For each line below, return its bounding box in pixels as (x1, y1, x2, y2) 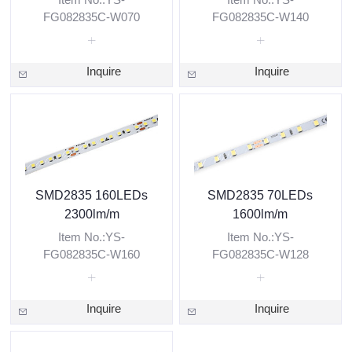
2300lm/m (64, 207, 119, 222)
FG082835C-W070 (43, 10, 141, 24)
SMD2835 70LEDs (207, 188, 313, 203)
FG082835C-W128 (211, 247, 309, 262)
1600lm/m (233, 207, 288, 222)
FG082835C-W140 (211, 10, 309, 24)
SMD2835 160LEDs (35, 188, 148, 203)
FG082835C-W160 (43, 247, 141, 262)
